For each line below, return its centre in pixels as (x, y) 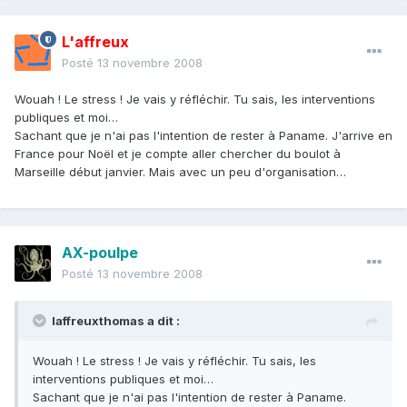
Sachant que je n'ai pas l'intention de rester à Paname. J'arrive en (203, 136)
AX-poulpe (100, 253)
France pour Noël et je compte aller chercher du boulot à (178, 154)
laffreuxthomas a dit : (116, 321)
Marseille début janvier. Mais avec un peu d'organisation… (180, 172)
